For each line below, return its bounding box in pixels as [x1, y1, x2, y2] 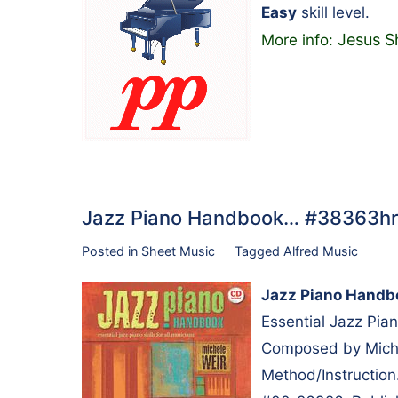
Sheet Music [141, 243, 215, 259]
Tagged [234, 243, 283, 259]
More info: [261, 30, 338, 49]
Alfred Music [283, 243, 358, 259]
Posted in [82, 243, 141, 259]
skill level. [297, 3, 370, 21]
